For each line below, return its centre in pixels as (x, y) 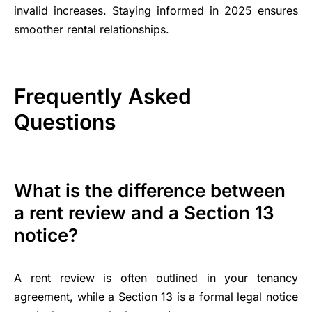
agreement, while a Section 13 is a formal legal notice (156, 297)
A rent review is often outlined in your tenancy (156, 278)
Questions (65, 122)
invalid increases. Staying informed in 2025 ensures (156, 11)
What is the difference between (150, 191)
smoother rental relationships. (92, 30)
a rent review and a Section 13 (144, 213)
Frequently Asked (103, 96)
